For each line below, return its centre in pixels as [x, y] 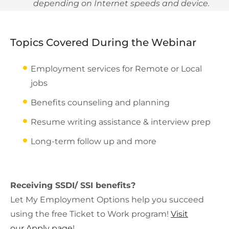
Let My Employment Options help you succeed [107, 200]
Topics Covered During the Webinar [103, 42]
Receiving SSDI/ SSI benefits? [75, 185]
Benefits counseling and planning [100, 102]
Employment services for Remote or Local [116, 69]
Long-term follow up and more [94, 141]
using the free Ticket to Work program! [90, 214]
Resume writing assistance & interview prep [121, 122]
